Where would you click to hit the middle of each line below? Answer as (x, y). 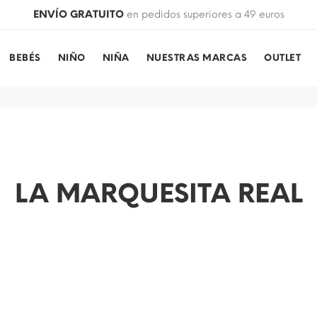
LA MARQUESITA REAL (158, 194)
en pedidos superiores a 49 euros (204, 15)
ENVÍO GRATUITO (78, 15)
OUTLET (282, 58)
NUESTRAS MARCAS (196, 58)
